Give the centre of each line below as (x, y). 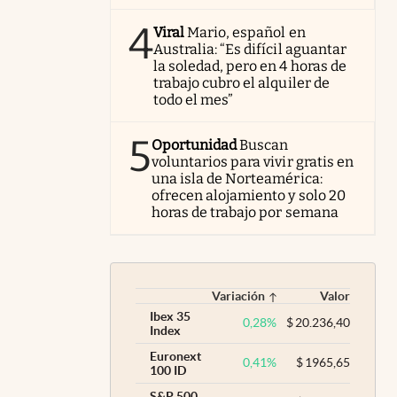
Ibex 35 (170, 316)
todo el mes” (194, 99)
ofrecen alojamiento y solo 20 (249, 195)
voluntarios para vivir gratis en (253, 161)
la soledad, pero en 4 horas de (250, 66)
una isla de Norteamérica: (237, 178)
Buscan (264, 144)
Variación (238, 296)
